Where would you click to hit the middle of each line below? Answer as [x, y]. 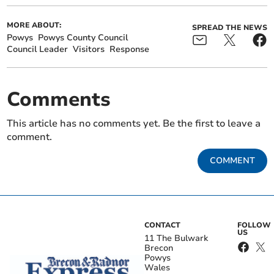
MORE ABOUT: [34, 25]
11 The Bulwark [176, 239]
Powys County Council [83, 38]
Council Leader [38, 50]
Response [130, 50]
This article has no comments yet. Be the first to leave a [134, 124]
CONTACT [162, 225]
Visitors [89, 50]
